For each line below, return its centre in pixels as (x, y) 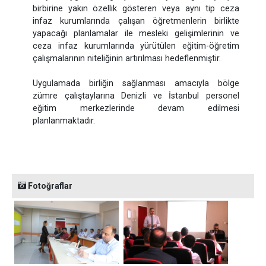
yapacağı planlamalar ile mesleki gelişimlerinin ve (136, 33)
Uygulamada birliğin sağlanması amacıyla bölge (136, 83)
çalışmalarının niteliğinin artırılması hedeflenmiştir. (127, 58)
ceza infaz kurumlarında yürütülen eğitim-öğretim (136, 46)
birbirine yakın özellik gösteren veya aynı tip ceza (136, 8)
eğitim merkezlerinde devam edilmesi (136, 108)
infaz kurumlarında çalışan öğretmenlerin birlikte (136, 21)
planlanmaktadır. (64, 121)
